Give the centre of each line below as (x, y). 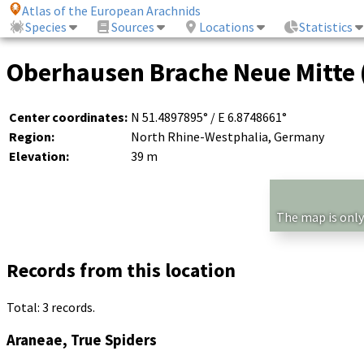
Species (46, 27)
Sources (133, 27)
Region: (32, 136)
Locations (227, 27)
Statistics (326, 27)
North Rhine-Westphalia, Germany (227, 136)
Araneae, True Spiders (82, 340)
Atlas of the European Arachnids (112, 11)
